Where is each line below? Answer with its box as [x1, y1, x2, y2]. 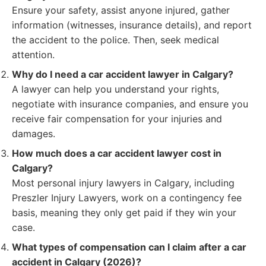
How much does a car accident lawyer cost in [12, 147, 221, 159]
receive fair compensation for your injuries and [12, 113, 222, 125]
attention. [12, 49, 55, 61]
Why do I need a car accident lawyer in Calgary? [12, 68, 233, 80]
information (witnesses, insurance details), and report [12, 19, 252, 31]
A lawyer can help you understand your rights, [12, 83, 219, 95]
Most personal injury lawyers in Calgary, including [12, 177, 235, 189]
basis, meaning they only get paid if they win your [12, 207, 236, 218]
